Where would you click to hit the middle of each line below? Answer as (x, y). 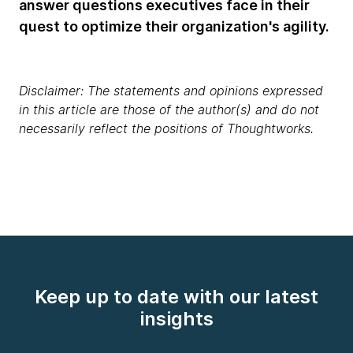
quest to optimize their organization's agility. (174, 26)
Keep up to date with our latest (176, 297)
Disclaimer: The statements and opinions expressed (171, 91)
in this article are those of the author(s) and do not (169, 110)
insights (176, 319)
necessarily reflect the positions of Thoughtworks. (166, 128)
